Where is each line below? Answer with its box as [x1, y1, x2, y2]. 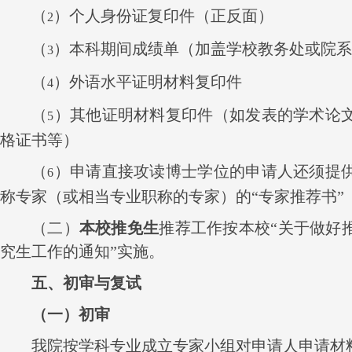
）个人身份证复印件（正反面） [53, 6, 273, 24]
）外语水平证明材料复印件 [53, 72, 242, 90]
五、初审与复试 [31, 273, 141, 291]
